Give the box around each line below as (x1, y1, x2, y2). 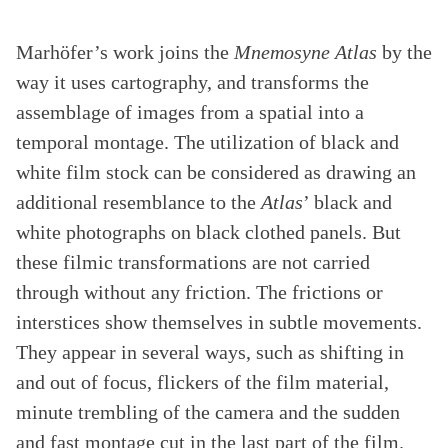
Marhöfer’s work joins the (16, 41, 234, 63)
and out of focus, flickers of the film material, (16, 371, 389, 393)
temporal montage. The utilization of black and (16, 131, 399, 153)
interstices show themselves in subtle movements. (16, 311, 422, 333)
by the (377, 41, 432, 63)
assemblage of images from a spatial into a (16, 101, 364, 123)
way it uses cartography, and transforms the (16, 71, 369, 93)
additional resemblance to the (16, 191, 261, 213)
